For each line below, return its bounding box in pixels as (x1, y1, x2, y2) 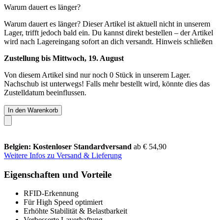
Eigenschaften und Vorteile (4, 169, 111, 180)
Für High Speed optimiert (24, 198, 103, 207)
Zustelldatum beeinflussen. (4, 88, 86, 97)
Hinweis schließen (156, 37, 213, 46)
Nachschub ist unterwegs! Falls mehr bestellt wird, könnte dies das (4, 79, 210, 88)
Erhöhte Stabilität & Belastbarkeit (24, 207, 127, 216)
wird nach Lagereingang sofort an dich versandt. (4, 37, 154, 46)
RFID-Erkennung (24, 189, 79, 198)
